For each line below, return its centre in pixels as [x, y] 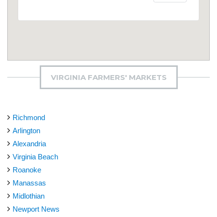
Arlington [26, 130]
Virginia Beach [35, 156]
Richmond [29, 117]
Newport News [36, 209]
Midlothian [29, 196]
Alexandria [29, 143]
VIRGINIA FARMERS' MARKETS [108, 77]
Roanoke [27, 170]
